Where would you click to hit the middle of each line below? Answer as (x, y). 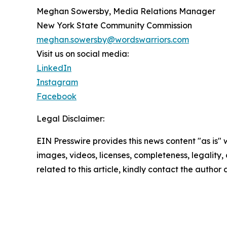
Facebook (56, 97)
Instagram (57, 82)
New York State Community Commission (114, 26)
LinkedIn (54, 68)
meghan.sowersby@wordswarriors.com (113, 40)
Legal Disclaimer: (70, 119)
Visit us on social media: (83, 54)
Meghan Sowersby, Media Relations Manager (126, 11)
